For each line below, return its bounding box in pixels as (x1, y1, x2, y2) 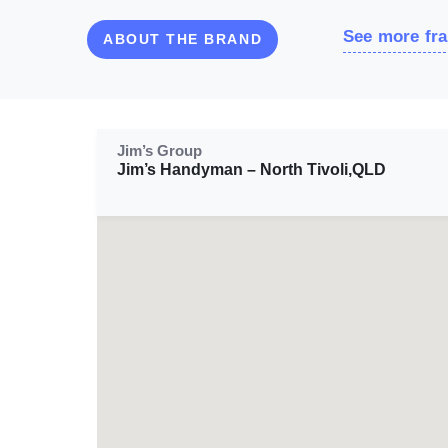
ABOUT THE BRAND (103, 30, 263, 47)
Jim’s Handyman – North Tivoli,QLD (117, 160, 386, 178)
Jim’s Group (117, 141, 202, 159)
